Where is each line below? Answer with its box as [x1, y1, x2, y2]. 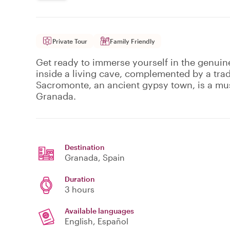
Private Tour [52, 37, 87, 45]
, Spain [98, 152, 125, 163]
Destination [65, 143, 105, 152]
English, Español [65, 216, 128, 226]
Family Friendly [110, 37, 155, 45]
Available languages [65, 206, 134, 216]
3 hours [65, 184, 94, 195]
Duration [65, 175, 95, 184]
